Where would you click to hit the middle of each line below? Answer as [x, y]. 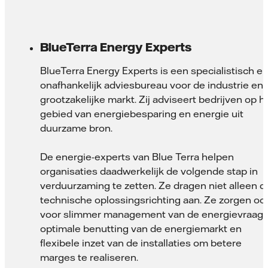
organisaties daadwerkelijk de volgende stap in [149, 171]
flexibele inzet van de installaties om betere [141, 243]
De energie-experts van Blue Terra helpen [137, 157]
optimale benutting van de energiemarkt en [141, 229]
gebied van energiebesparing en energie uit [142, 114]
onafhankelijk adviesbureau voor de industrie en [152, 85]
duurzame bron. [76, 128]
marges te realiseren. [89, 258]
